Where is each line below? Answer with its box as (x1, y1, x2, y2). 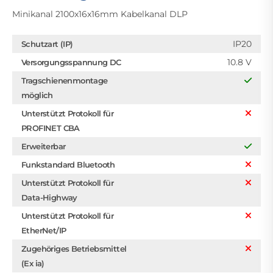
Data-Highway (21, 192, 77, 202)
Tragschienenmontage (21, 75, 108, 85)
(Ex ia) (21, 258, 44, 268)
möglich (21, 90, 53, 100)
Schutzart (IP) (21, 38, 73, 49)
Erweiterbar (21, 141, 66, 151)
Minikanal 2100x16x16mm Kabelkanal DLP (12, 8, 188, 19)
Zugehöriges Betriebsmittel (21, 243, 127, 253)
